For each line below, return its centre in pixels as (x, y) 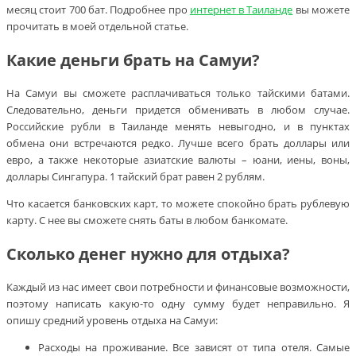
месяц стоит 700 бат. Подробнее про (98, 9)
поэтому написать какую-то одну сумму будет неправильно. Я (178, 304)
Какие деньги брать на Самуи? (133, 60)
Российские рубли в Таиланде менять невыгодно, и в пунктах (178, 126)
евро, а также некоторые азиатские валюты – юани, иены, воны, (178, 159)
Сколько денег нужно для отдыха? (148, 254)
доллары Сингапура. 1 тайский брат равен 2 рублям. (135, 176)
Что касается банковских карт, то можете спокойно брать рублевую (178, 203)
